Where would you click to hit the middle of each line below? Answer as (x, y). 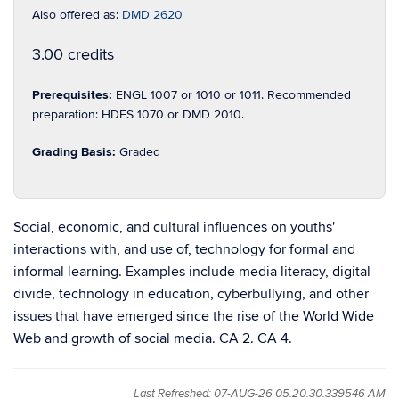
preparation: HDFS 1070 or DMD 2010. (138, 114)
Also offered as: (77, 15)
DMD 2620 (152, 15)
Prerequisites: (74, 95)
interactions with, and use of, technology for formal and (184, 249)
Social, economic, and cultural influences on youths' (174, 227)
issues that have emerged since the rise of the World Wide (194, 316)
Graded (140, 152)
